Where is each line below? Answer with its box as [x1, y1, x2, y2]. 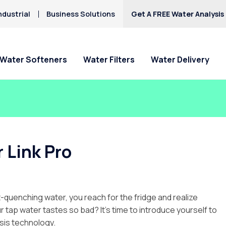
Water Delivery [151, 54, 209, 66]
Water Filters [83, 54, 135, 66]
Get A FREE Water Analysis [131, 9, 224, 19]
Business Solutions [46, 9, 116, 19]
